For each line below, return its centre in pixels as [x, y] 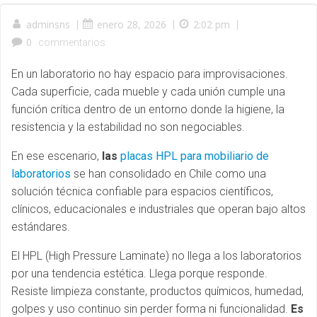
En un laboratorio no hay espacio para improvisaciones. [150, 74]
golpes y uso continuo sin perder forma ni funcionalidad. [151, 309]
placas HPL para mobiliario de [195, 156]
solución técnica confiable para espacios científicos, [142, 191]
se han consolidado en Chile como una [168, 174]
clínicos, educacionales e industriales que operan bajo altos [158, 209]
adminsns [48, 24]
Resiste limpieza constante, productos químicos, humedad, [157, 291]
